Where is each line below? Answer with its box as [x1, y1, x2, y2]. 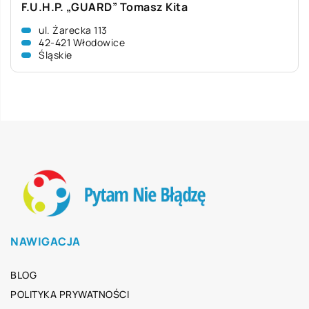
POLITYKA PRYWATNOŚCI [10, 288, 129, 301]
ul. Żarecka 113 [39, 23, 108, 37]
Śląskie [39, 48, 72, 61]
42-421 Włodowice [39, 36, 125, 49]
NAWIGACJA [10, 234, 81, 250]
